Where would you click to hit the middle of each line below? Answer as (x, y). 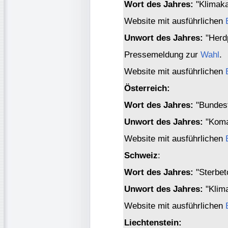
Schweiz (141, 155)
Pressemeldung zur (162, 54)
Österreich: (147, 88)
